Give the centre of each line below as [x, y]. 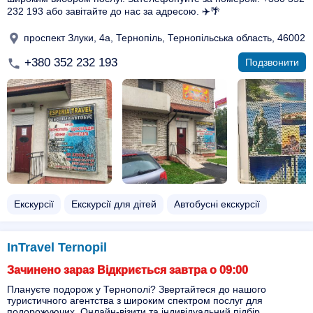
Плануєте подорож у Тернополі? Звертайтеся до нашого [137, 289]
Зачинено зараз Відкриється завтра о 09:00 [128, 270]
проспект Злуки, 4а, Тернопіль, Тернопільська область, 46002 [163, 37]
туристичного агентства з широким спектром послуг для [135, 300]
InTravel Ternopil [57, 247]
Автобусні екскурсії [217, 204]
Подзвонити [272, 62]
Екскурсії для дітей [114, 204]
